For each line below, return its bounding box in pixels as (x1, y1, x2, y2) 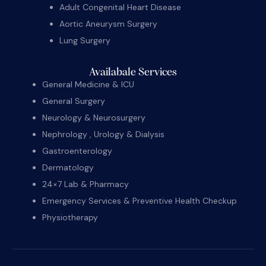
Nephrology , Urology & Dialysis (42, 128, 164, 140)
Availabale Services (89, 66, 177, 78)
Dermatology (42, 161, 94, 173)
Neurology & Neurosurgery (42, 112, 148, 123)
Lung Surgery (59, 35, 113, 46)
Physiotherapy (42, 211, 100, 223)
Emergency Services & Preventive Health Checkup (42, 195, 237, 206)
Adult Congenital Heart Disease (59, 2, 181, 13)
